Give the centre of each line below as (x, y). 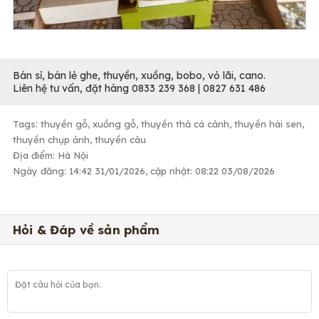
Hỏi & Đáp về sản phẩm (87, 230)
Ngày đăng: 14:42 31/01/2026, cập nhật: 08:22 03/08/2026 (144, 171)
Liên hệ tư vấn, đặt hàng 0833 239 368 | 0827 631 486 (139, 89)
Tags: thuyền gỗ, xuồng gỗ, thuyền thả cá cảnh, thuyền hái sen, (158, 124)
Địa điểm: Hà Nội (51, 156)
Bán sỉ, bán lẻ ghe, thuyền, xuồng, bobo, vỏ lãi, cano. (139, 76)
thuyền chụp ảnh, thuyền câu (79, 140)
